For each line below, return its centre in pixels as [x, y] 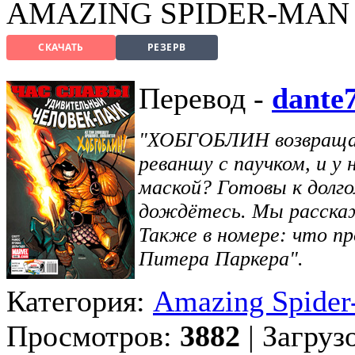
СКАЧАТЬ [61, 48]
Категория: [80, 301]
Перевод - [205, 98]
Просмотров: [93, 336]
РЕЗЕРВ [166, 48]
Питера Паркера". [221, 258]
